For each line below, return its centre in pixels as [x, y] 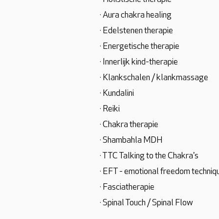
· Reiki [110, 109]
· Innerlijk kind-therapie [139, 62]
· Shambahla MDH [131, 141]
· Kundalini [117, 94]
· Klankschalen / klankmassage [154, 78]
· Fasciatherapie [127, 187]
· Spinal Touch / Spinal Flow [146, 203]
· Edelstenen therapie [136, 31]
